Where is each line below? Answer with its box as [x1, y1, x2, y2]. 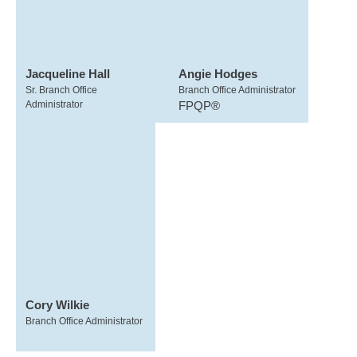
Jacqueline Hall [25, 67, 110, 80]
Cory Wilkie [25, 298, 89, 312]
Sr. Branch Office [25, 84, 97, 96]
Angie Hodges [178, 67, 257, 80]
